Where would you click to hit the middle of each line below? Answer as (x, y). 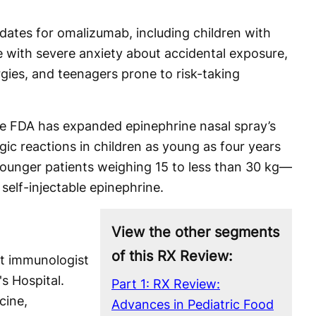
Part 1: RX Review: (166, 284)
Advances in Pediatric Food (193, 304)
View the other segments (195, 232)
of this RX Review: (172, 256)
